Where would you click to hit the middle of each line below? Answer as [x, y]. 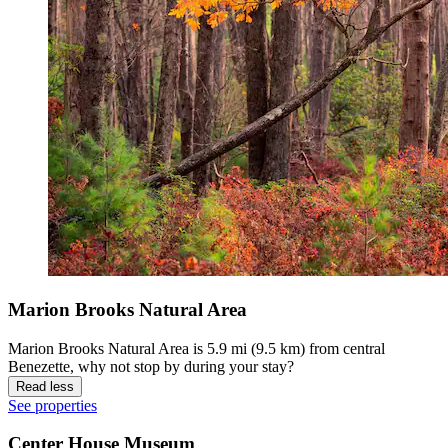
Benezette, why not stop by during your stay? [151, 366]
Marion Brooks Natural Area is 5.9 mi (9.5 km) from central [196, 348]
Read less [45, 386]
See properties [52, 405]
